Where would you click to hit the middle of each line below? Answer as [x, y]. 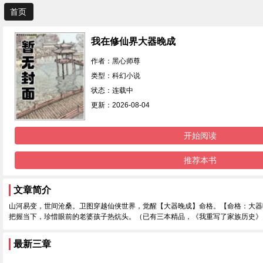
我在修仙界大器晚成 [133, 41]
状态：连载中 [112, 90]
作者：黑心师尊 [116, 61]
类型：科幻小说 [116, 76]
